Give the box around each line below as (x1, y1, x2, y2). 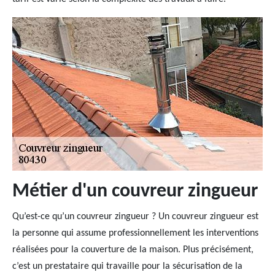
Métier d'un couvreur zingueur (12, 182, 258, 201)
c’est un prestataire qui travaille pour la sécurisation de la (12, 261, 242, 271)
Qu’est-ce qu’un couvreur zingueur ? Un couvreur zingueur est (12, 212, 258, 222)
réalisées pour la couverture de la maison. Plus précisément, (12, 245, 254, 255)
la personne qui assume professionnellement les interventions (12, 228, 258, 238)
